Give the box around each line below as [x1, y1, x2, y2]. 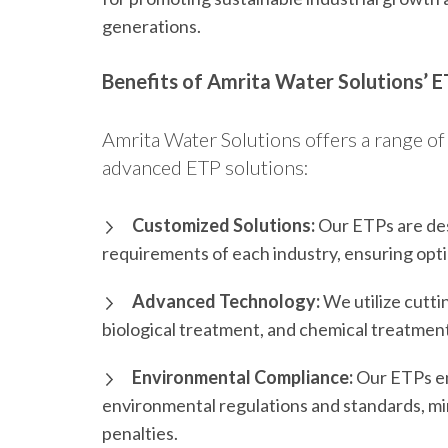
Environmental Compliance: [132, 366, 353, 389]
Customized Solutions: [132, 214, 315, 237]
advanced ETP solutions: [102, 155, 309, 180]
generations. [102, 15, 201, 38]
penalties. [102, 422, 178, 445]
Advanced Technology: [132, 290, 320, 313]
